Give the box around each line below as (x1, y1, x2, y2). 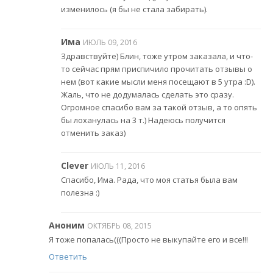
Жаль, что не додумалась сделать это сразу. (61, 89, 234, 101)
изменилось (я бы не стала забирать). (61, 4, 208, 15)
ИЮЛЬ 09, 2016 (83, 37, 137, 48)
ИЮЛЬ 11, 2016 (91, 160, 145, 171)
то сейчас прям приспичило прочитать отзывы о (61, 63, 252, 75)
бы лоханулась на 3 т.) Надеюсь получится (61, 115, 225, 126)
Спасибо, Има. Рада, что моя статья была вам (61, 174, 238, 186)
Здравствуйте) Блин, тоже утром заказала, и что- (61, 51, 253, 62)
